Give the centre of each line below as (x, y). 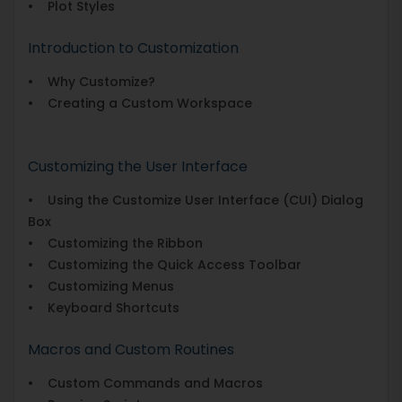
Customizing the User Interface (138, 166)
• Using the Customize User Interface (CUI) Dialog (196, 200)
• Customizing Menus (101, 286)
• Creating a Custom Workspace (140, 103)
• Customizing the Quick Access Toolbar (165, 264)
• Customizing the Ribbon (115, 243)
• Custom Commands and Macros (145, 383)
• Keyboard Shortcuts (104, 307)
